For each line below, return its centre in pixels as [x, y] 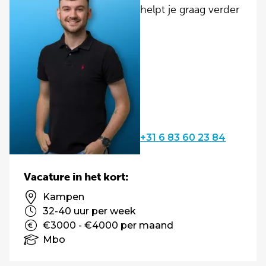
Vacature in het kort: [76, 177]
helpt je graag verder [190, 9]
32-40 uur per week [89, 211]
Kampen [64, 197]
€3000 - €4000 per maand [108, 225]
